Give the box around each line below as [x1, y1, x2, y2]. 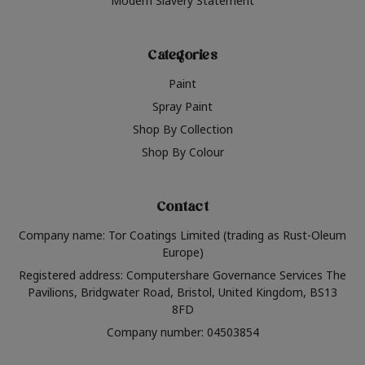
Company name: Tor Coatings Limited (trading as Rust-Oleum [19, 227, 346, 244]
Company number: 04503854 [106, 324, 259, 341]
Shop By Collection [132, 121, 233, 138]
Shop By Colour [141, 144, 224, 161]
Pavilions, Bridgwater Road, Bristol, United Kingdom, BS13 [28, 284, 337, 301]
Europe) [161, 244, 204, 261]
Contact [156, 198, 209, 220]
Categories [147, 46, 218, 68]
